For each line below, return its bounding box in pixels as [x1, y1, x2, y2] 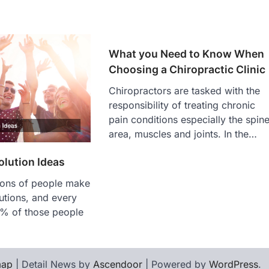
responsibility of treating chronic [109, 99, 256, 112]
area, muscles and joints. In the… [109, 128, 258, 141]
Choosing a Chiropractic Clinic [109, 63, 266, 76]
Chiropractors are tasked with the [109, 85, 261, 97]
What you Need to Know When [109, 47, 265, 61]
